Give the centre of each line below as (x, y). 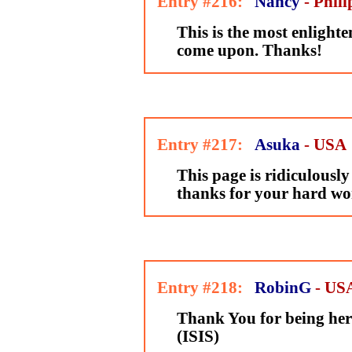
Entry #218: (198, 288)
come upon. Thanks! (249, 50)
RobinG (282, 288)
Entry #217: (198, 145)
